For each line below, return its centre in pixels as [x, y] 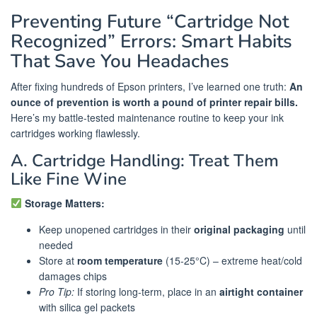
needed [56, 245]
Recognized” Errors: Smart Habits [151, 42]
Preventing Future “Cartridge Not [150, 22]
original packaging [239, 230]
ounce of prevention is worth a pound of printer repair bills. [154, 102]
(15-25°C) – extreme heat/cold [232, 261]
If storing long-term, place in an [147, 292]
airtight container [261, 292]
